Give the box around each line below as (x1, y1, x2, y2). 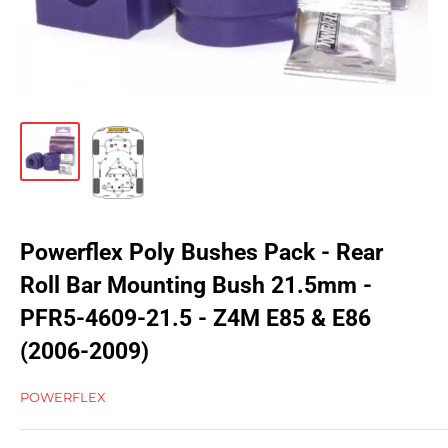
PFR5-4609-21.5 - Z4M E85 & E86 (20, 305, 371, 333)
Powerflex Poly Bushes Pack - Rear (20, 239, 383, 267)
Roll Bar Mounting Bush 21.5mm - (20, 272, 372, 300)
